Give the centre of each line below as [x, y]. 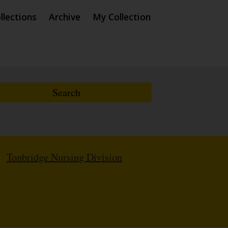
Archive [65, 17]
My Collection [122, 17]
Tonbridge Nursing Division [64, 157]
